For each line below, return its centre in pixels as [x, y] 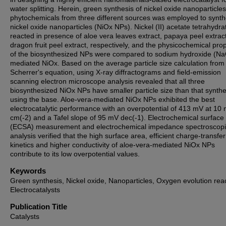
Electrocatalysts [35, 190]
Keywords [28, 171]
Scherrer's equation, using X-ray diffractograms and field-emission [116, 72]
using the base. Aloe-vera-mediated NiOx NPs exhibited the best [112, 99]
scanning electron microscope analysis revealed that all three [107, 81]
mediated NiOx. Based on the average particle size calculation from [117, 63]
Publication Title [39, 207]
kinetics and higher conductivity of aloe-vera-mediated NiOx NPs [112, 145]
